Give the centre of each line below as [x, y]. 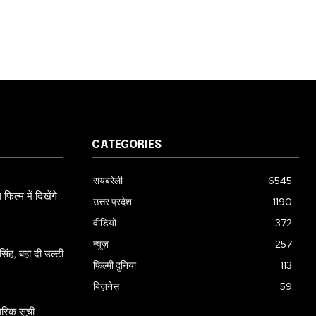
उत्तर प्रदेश [113, 202]
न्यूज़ [101, 244]
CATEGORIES [127, 145]
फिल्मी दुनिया [115, 265]
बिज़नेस [106, 286]
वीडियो [105, 223]
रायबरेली [108, 181]
